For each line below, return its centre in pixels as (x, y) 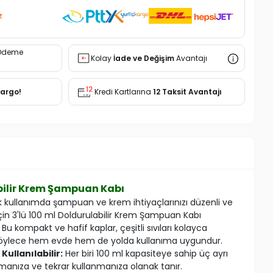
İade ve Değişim (144, 58)
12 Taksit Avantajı (187, 91)
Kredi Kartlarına (123, 91)
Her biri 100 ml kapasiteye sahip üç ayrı (145, 253)
